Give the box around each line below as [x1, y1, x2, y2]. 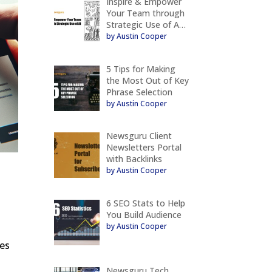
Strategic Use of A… [106, 18, 186, 30]
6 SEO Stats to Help [106, 197, 185, 209]
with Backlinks [106, 153, 162, 165]
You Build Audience [106, 208, 182, 220]
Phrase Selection [106, 86, 172, 98]
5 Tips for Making [106, 63, 175, 75]
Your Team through [106, 7, 185, 19]
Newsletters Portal [106, 141, 182, 154]
